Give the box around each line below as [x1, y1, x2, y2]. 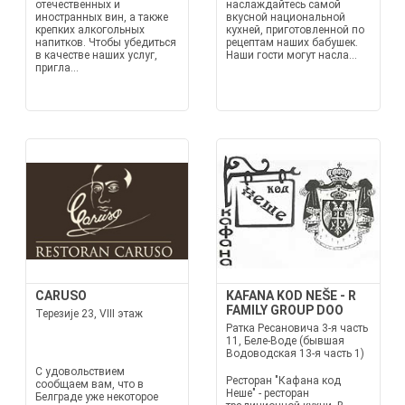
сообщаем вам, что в [34, 378, 144, 391]
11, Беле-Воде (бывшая [226, 334, 344, 347]
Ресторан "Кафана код [226, 374, 341, 387]
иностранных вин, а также [34, 11, 168, 24]
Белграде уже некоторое [34, 391, 158, 403]
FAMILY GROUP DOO [226, 303, 344, 317]
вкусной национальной [226, 11, 345, 24]
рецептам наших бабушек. [226, 36, 358, 49]
